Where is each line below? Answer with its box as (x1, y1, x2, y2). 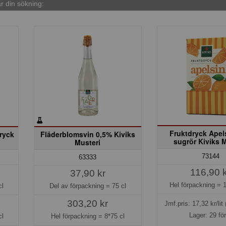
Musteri (75, 137, 101, 147)
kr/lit (208, 199, 225, 207)
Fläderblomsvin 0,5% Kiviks (40, 129, 135, 139)
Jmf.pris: (164, 199, 192, 207)
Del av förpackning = (49, 182, 112, 190)
